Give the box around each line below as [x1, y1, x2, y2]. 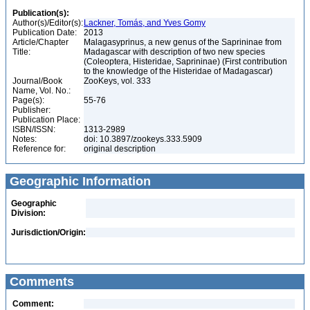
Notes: [12, 134, 37, 144]
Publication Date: [12, 28, 77, 37]
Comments [6, 275, 74, 289]
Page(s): [12, 95, 44, 105]
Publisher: [12, 105, 51, 115]
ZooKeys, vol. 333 [84, 76, 153, 86]
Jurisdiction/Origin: [11, 228, 86, 237]
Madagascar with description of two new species [84, 47, 265, 57]
